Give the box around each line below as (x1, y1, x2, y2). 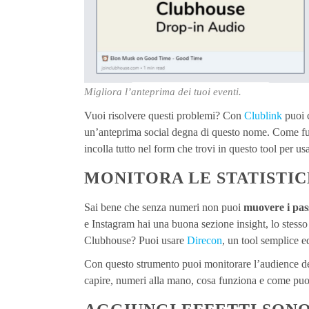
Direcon (187, 235, 222, 247)
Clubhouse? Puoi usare (84, 235, 187, 247)
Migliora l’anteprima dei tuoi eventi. (84, 86, 242, 98)
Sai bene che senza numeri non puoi (84, 201, 243, 214)
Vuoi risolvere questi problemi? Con (84, 110, 244, 122)
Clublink (244, 110, 282, 122)
